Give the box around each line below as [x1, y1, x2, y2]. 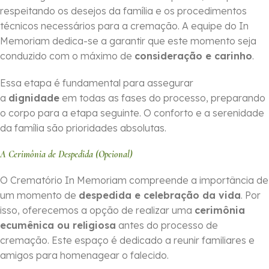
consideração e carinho [134, 50, 252, 62]
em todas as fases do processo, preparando [59, 92, 265, 104]
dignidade [8, 92, 59, 104]
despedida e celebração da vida [79, 189, 241, 202]
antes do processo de [116, 219, 218, 232]
